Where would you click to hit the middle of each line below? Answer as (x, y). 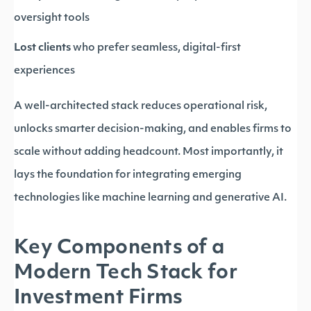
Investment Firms (99, 299)
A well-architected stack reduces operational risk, (141, 107)
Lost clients (42, 48)
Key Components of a (119, 249)
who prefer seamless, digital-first (156, 48)
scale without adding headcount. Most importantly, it (149, 152)
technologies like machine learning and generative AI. (150, 198)
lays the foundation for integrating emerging (128, 175)
